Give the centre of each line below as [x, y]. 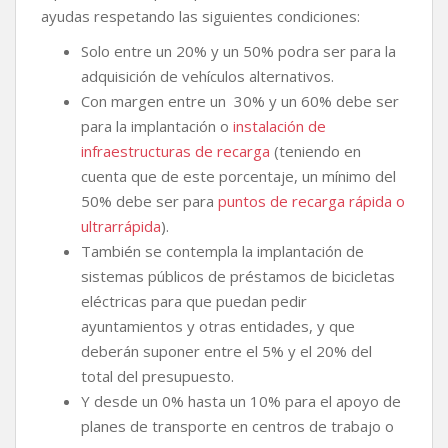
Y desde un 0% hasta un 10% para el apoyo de [241, 401]
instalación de [279, 126]
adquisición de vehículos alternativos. [207, 76]
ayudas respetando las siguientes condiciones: [200, 16]
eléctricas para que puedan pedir [194, 301]
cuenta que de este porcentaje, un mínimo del [238, 176]
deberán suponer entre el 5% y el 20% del [226, 351]
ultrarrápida [121, 226]
